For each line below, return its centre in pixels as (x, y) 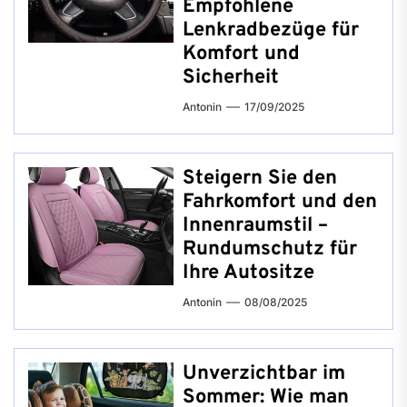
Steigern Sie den (260, 178)
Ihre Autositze (248, 273)
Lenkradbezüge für (271, 30)
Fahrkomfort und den (280, 202)
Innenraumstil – (255, 225)
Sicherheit (231, 77)
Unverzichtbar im (264, 373)
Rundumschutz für (270, 249)
